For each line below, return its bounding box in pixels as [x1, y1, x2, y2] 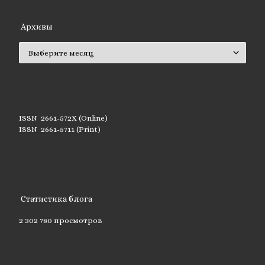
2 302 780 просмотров [18, 215, 102, 225]
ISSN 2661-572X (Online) [18, 114, 108, 123]
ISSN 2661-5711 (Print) [18, 125, 101, 134]
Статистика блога [21, 194, 93, 204]
